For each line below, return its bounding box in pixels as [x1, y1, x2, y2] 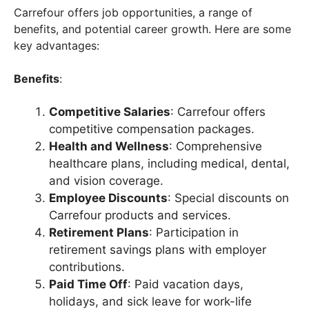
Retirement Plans [49, 225, 149, 239]
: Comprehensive [169, 139, 262, 153]
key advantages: [14, 38, 99, 52]
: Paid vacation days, [128, 277, 243, 291]
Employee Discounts [49, 190, 168, 205]
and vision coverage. [49, 173, 163, 188]
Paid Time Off [49, 277, 128, 291]
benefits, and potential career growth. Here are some [14, 21, 291, 36]
